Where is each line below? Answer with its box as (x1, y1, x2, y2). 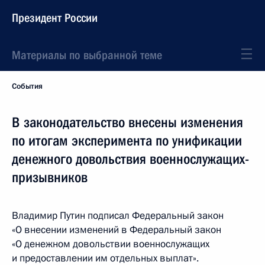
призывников (12, 169, 88, 186)
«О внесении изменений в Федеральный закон (12, 223, 221, 237)
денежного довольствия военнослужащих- (12, 151, 249, 167)
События (12, 81, 43, 92)
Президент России (12, 11, 98, 25)
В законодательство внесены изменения (12, 114, 243, 131)
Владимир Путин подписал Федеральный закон (12, 209, 224, 222)
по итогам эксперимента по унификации (12, 132, 242, 149)
